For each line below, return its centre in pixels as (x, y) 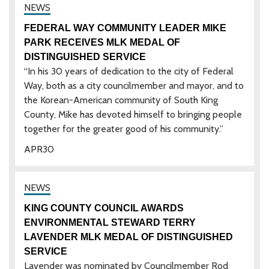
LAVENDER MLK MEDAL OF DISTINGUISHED (128, 237)
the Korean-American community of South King (121, 100)
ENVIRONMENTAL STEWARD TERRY (110, 222)
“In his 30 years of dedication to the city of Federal (129, 71)
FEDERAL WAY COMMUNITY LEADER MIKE (125, 28)
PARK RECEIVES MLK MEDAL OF (102, 42)
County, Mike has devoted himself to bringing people (133, 114)
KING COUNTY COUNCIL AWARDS (104, 208)
